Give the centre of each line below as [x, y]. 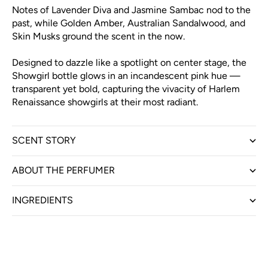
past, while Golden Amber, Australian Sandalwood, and [129, 23]
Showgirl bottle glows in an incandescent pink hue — [126, 76]
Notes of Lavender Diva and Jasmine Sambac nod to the [131, 10]
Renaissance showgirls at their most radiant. [105, 102]
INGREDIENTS [42, 200]
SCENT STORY [44, 141]
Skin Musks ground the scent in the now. [98, 36]
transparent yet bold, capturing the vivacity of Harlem [126, 89]
